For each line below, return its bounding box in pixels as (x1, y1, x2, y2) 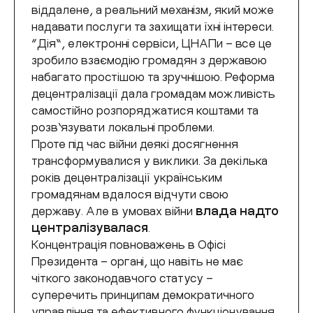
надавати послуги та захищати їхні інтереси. (31, 18, 279, 34)
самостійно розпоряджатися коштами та (31, 102, 259, 117)
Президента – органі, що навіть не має (31, 253, 243, 268)
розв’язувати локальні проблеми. (31, 119, 220, 134)
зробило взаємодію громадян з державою (31, 52, 267, 67)
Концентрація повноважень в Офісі (31, 236, 226, 252)
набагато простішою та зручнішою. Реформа (31, 68, 275, 84)
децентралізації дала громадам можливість (31, 85, 275, 101)
